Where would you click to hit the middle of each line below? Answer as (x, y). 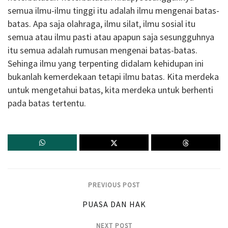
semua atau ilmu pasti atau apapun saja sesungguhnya (111, 37)
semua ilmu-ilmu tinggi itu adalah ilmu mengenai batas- (113, 11)
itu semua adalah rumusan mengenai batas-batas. (103, 50)
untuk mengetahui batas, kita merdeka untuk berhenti (110, 90)
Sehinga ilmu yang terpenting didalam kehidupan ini (106, 64)
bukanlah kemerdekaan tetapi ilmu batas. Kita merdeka (113, 77)
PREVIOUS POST (114, 185)
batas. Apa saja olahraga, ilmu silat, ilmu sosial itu (102, 24)
